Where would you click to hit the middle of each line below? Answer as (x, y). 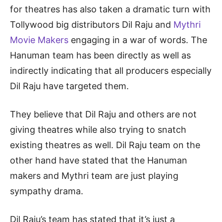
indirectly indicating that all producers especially (111, 71)
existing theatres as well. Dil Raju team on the (105, 145)
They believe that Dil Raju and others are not (103, 114)
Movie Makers (39, 40)
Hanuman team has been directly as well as (100, 55)
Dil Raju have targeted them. (69, 86)
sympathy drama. (47, 191)
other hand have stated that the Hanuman (99, 161)
